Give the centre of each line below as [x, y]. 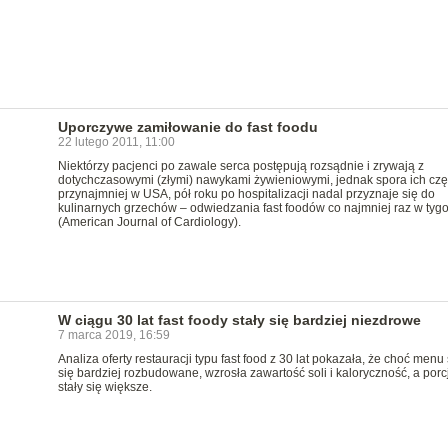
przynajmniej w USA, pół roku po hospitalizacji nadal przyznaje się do [246, 194]
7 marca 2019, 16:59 [113, 335]
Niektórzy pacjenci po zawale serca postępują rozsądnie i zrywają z [240, 166]
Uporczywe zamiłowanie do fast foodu [187, 127]
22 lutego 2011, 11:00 [116, 142]
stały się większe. [104, 387]
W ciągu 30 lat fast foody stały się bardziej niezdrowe [239, 320]
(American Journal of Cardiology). [149, 222]
